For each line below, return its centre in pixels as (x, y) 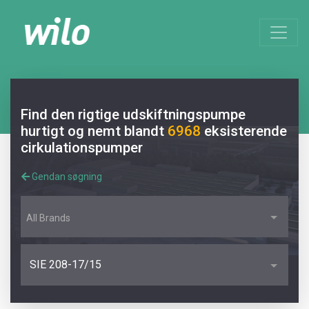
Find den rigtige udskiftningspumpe (133, 114)
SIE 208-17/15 (66, 265)
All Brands (48, 218)
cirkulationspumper (82, 148)
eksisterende (246, 131)
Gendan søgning (66, 177)
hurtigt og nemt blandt (94, 131)
